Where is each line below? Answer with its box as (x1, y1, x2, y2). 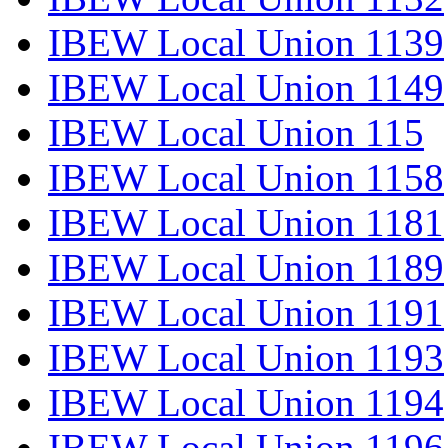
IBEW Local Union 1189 (48, 246, 444, 290)
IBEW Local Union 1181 (48, 201, 444, 245)
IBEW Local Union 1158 (48, 156, 444, 200)
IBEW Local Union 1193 (48, 336, 444, 380)
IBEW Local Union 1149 (48, 66, 444, 110)
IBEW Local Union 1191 (48, 291, 444, 335)
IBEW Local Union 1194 (48, 381, 444, 425)
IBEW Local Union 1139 (48, 21, 444, 65)
